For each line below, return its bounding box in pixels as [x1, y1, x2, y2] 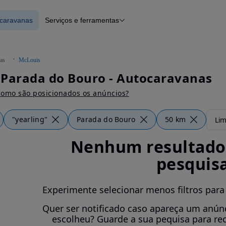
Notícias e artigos [59, 36, 114, 45]
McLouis [19, 56, 40, 64]
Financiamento [59, 27, 105, 36]
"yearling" [12, 115, 48, 124]
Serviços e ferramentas [45, 16, 119, 24]
